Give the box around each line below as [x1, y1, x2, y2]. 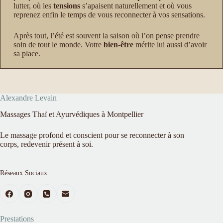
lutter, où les [13, 1, 53, 10]
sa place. [13, 49, 40, 58]
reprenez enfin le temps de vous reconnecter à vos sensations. [13, 10, 205, 19]
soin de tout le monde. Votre [13, 40, 104, 49]
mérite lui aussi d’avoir [133, 40, 207, 49]
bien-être [103, 40, 133, 49]
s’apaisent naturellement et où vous [80, 1, 192, 10]
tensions [53, 1, 80, 10]
